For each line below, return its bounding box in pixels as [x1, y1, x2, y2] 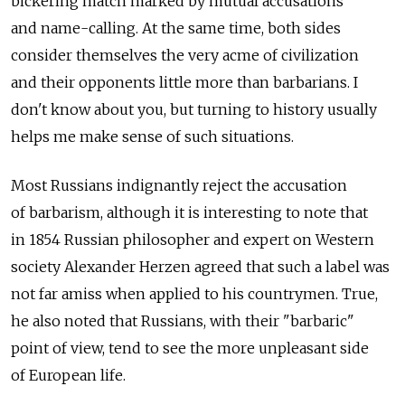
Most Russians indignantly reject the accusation [11, 176, 347, 195]
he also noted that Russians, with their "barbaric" [11, 312, 354, 331]
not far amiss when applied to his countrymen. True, [11, 285, 378, 304]
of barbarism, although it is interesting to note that [11, 203, 368, 222]
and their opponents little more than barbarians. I [11, 73, 358, 92]
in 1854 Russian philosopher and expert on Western [11, 231, 374, 250]
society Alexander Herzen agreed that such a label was [11, 258, 390, 277]
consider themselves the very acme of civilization [11, 46, 359, 65]
